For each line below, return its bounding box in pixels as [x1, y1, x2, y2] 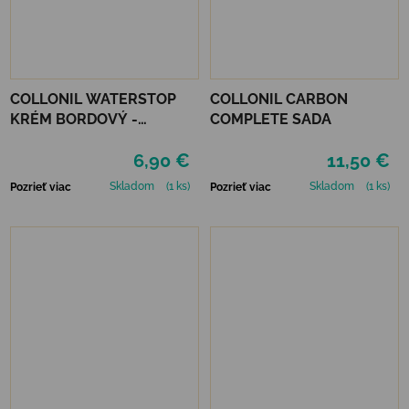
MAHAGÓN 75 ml [10, 130, 129, 148]
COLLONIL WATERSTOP [10, 89, 176, 108]
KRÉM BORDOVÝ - [10, 110, 138, 128]
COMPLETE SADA [210, 110, 331, 128]
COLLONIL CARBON [210, 89, 348, 108]
